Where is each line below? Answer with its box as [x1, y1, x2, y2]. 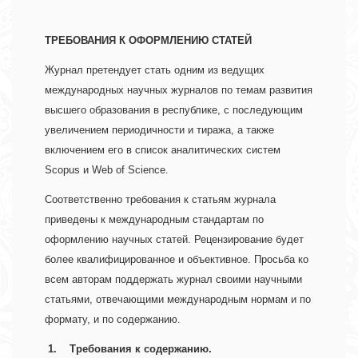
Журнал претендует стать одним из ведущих [45, 64, 265, 77]
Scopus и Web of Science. [45, 164, 169, 177]
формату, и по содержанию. [45, 313, 200, 326]
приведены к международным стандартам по [45, 213, 264, 226]
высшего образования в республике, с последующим [45, 104, 303, 117]
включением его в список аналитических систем [45, 144, 280, 157]
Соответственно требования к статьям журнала [45, 193, 276, 206]
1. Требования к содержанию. [48, 343, 215, 356]
